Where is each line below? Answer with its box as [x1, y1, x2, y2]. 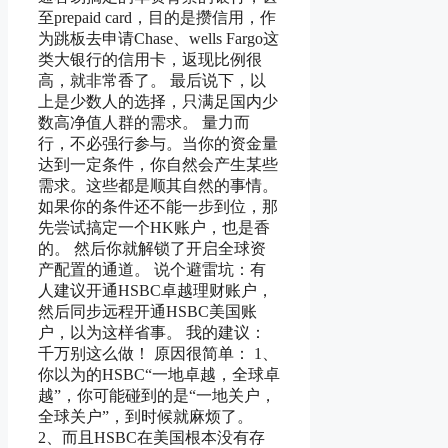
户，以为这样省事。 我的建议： [38, 324, 266, 342]
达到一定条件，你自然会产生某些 [38, 156, 278, 174]
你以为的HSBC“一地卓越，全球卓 [38, 366, 280, 384]
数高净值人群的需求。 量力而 [38, 114, 250, 132]
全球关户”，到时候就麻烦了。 [38, 408, 253, 426]
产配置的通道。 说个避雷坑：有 [38, 261, 266, 279]
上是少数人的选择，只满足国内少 [38, 93, 278, 111]
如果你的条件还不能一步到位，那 [38, 198, 278, 216]
